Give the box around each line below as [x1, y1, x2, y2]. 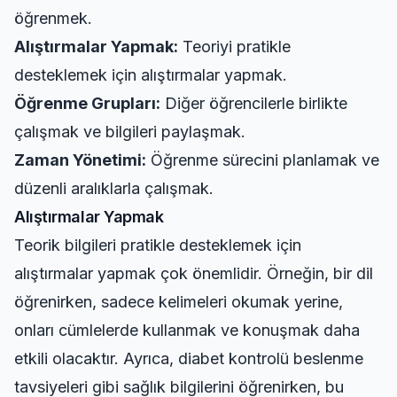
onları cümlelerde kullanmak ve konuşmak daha [14, 321, 360, 339]
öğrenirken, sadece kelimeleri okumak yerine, [14, 292, 343, 311]
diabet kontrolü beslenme [178, 349, 363, 368]
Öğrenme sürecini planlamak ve [146, 151, 379, 169]
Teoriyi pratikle [178, 37, 291, 56]
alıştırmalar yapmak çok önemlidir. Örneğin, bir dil [14, 264, 373, 283]
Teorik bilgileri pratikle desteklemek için [14, 236, 301, 254]
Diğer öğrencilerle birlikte [160, 94, 347, 113]
